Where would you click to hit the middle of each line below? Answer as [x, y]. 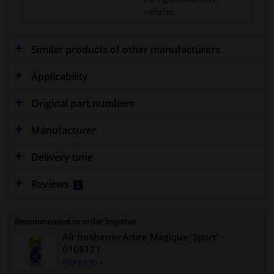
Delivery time [61, 157]
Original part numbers [82, 103]
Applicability [58, 76]
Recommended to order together [76, 221]
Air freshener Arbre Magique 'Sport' [141, 236]
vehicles [159, 11]
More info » [83, 261]
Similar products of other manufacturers [124, 49]
